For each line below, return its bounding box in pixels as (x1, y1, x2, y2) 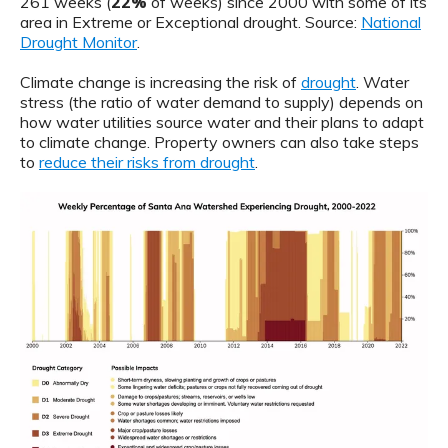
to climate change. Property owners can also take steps (20, 131, 419, 152)
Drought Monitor (20, 31, 137, 52)
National (361, 11, 421, 32)
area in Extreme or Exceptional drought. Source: (20, 11, 361, 32)
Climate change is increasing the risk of (20, 71, 301, 92)
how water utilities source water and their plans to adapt (20, 111, 424, 132)
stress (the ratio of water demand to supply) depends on (20, 91, 423, 112)
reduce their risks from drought (39, 151, 255, 172)
